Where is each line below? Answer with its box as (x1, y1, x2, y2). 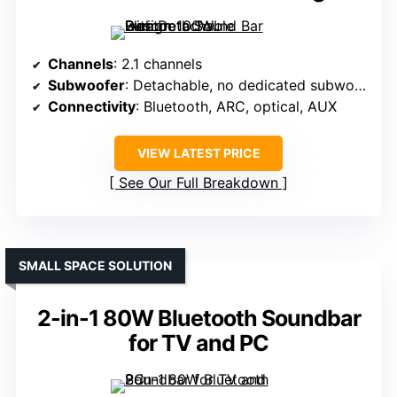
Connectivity (48, 97, 136, 116)
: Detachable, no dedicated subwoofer (125, 76, 354, 95)
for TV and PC (128, 330, 269, 357)
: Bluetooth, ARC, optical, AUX (136, 97, 337, 116)
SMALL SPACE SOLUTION (19, 258, 172, 274)
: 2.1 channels (113, 55, 202, 74)
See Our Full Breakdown (119, 174, 278, 192)
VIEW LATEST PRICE (136, 145, 261, 161)
